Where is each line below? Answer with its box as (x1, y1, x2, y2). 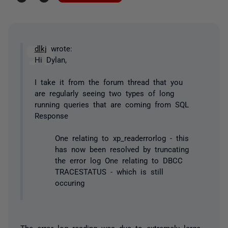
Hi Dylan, (34, 55, 67, 63)
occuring (54, 179, 84, 186)
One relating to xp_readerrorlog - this (54, 134, 189, 141)
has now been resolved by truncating (54, 145, 189, 153)
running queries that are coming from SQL (34, 100, 189, 108)
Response (34, 111, 68, 119)
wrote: (46, 44, 72, 52)
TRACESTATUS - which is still (54, 167, 163, 175)
